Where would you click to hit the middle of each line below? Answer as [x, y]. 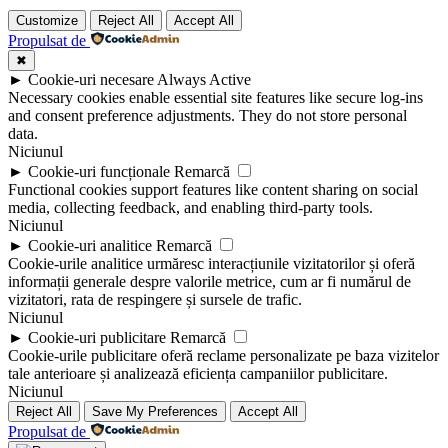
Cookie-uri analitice [90, 246]
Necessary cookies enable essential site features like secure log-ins [215, 98]
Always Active [204, 80]
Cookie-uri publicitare [97, 338]
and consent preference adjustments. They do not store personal [207, 116]
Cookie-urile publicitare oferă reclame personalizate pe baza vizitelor [223, 356]
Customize [47, 21]
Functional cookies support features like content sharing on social [213, 190]
